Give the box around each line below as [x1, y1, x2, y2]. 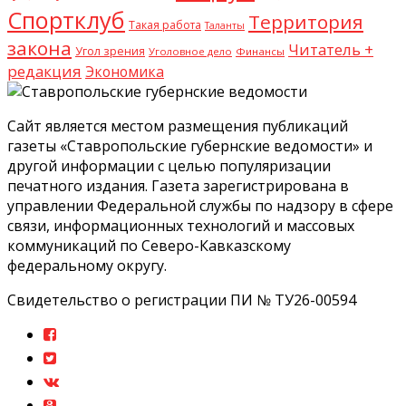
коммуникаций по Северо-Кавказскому [7, 235, 291, 256]
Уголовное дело [149, 43, 232, 58]
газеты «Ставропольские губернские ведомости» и [7, 135, 372, 156]
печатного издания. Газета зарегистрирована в [7, 175, 349, 196]
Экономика [85, 61, 164, 82]
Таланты [205, 18, 245, 32]
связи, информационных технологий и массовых [7, 215, 354, 236]
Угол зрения [75, 43, 145, 59]
